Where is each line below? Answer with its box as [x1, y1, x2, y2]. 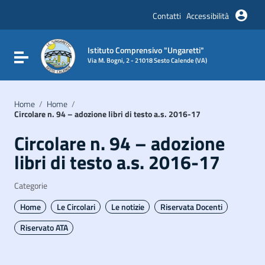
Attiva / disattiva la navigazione [21, 49, 149, 63]
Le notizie [111, 200, 144, 214]
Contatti [153, 9, 181, 22]
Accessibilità [186, 9, 229, 22]
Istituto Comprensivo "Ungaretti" [88, 43, 204, 57]
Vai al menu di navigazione [23, 9, 127, 23]
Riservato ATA [20, 221, 68, 234]
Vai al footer [23, 20, 70, 34]
